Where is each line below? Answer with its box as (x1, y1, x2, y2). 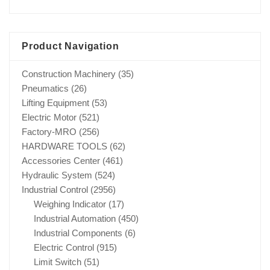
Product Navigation (22, 40, 119, 51)
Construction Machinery (22, 68, 116, 79)
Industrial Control (22, 184, 88, 195)
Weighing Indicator (34, 198, 106, 209)
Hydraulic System (22, 169, 92, 180)
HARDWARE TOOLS (22, 140, 107, 151)
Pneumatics (22, 83, 69, 93)
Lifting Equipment (22, 97, 89, 108)
